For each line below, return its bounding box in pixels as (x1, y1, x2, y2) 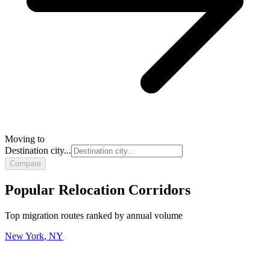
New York (5, 230, 44, 241)
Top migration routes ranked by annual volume (5, 210, 183, 221)
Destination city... (5, 145, 71, 155)
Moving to (5, 133, 45, 144)
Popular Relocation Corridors (5, 181, 190, 198)
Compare (10, 159, 41, 168)
